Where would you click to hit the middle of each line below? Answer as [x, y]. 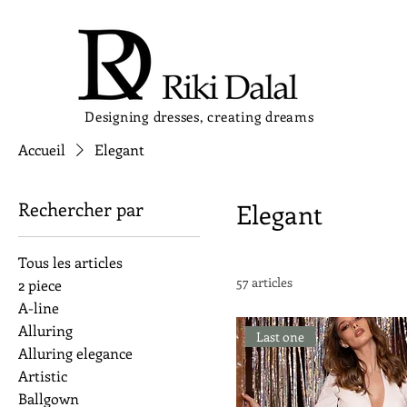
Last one [281, 337]
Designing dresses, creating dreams [199, 116]
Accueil [42, 149]
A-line [39, 308]
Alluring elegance [75, 353]
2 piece [40, 285]
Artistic [43, 376]
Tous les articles [70, 262]
